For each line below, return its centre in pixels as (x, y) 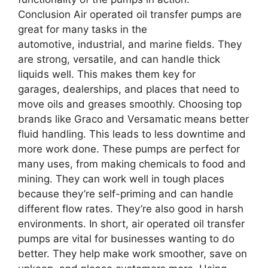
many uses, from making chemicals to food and (132, 164)
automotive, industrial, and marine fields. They (130, 44)
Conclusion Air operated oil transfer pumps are (130, 14)
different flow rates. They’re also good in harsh (131, 208)
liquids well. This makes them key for (107, 74)
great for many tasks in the (83, 29)
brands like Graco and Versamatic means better (133, 119)
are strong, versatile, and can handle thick (119, 59)
